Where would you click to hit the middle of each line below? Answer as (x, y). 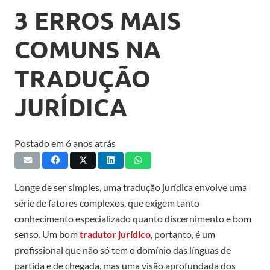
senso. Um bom (47, 234)
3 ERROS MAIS (98, 20)
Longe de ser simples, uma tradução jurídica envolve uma (131, 187)
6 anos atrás (91, 143)
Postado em (40, 143)
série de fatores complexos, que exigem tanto (107, 202)
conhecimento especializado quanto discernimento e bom (133, 218)
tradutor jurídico (115, 234)
